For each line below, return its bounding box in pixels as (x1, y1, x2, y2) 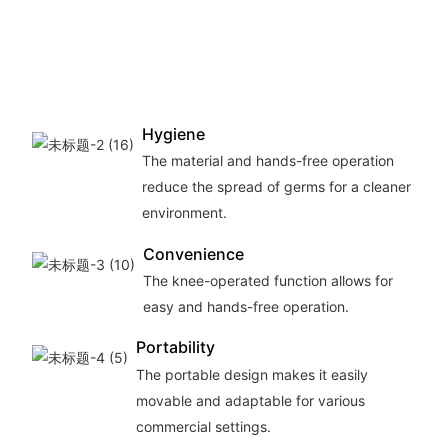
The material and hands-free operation (141, 151, 394, 169)
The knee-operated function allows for (142, 271, 393, 289)
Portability (135, 337, 215, 358)
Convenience (142, 243, 244, 264)
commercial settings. (135, 417, 271, 435)
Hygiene (141, 123, 205, 144)
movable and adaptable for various (135, 391, 365, 409)
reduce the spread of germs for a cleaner (141, 177, 411, 195)
